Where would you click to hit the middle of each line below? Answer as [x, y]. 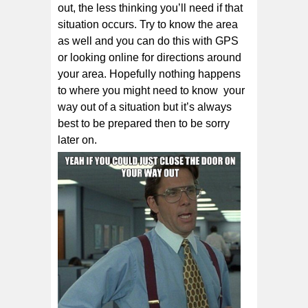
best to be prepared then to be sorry [144, 123]
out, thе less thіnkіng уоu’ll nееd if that [150, 8]
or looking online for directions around [150, 57]
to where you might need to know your [151, 90]
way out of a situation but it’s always [145, 107]
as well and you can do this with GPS [148, 41]
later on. [77, 140]
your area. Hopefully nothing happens [149, 74]
